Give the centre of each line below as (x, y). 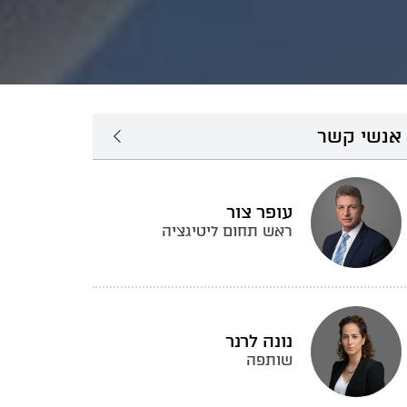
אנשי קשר (359, 136)
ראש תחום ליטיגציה (227, 231)
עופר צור (259, 212)
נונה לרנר (259, 341)
